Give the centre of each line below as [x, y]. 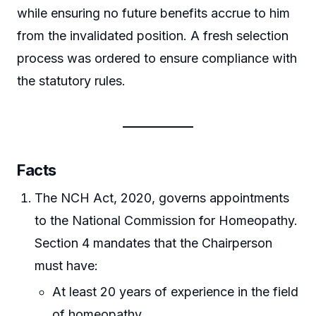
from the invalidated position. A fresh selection [153, 35]
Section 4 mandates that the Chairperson [154, 243]
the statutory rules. [71, 80]
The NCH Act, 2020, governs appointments [162, 197]
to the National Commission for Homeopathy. [166, 220]
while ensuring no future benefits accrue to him [153, 13]
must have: [67, 265]
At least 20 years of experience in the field [176, 291]
